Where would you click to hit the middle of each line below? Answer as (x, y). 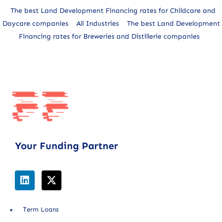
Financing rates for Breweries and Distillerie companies (109, 36)
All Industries (97, 23)
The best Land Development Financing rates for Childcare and (113, 10)
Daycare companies (35, 23)
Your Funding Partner (66, 146)
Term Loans (41, 210)
